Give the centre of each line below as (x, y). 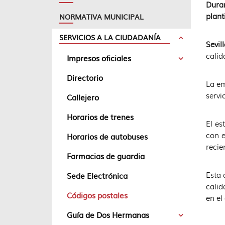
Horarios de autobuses (107, 136)
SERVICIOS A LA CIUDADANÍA (110, 37)
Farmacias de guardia (106, 156)
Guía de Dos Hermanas (108, 215)
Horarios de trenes (100, 117)
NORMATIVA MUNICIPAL (101, 17)
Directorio (85, 78)
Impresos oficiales (99, 58)
